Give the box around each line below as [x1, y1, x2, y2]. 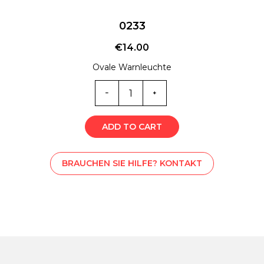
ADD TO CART [102, 121, 162, 133]
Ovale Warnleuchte [93, 62, 171, 73]
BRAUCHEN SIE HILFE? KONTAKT [62, 158, 202, 169]
